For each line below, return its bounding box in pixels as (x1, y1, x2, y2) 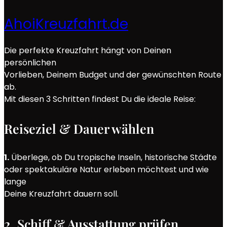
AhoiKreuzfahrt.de (4, 14, 128, 34)
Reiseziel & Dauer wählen (4, 120, 154, 137)
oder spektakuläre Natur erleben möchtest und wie (4, 164, 209, 176)
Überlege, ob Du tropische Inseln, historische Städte (9, 152, 217, 164)
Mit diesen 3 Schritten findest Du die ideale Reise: (4, 93, 196, 105)
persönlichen (4, 56, 56, 68)
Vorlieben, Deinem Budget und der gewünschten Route (4, 68, 221, 81)
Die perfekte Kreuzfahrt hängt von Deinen (4, 44, 171, 56)
